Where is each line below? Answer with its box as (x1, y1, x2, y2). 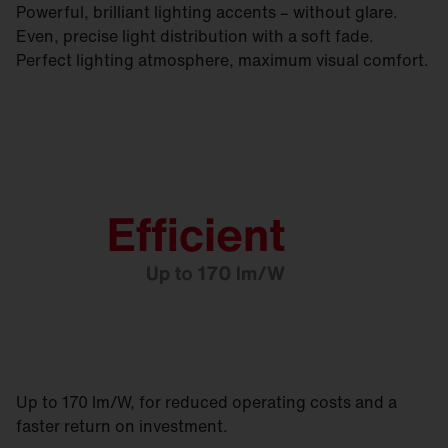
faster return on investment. (16, 414, 228, 438)
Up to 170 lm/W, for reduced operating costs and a (16, 390, 397, 414)
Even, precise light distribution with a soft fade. (16, 24, 374, 48)
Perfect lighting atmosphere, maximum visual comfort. (16, 48, 429, 72)
